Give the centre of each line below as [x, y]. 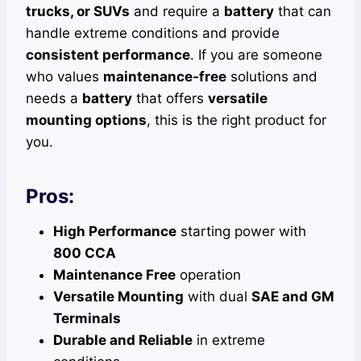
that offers [170, 99]
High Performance [115, 232]
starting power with [241, 232]
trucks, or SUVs [78, 12]
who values [64, 77]
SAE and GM [293, 297]
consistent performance [108, 55]
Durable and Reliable [123, 340]
